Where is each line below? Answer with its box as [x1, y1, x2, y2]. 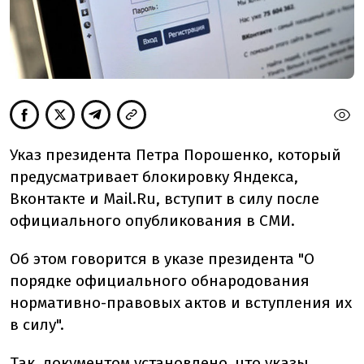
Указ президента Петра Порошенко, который [10, 145, 341, 164]
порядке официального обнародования [10, 271, 310, 290]
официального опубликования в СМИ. [10, 210, 295, 230]
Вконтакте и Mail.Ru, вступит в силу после [10, 188, 319, 208]
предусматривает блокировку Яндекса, [10, 167, 298, 186]
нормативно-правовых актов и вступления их [10, 292, 352, 312]
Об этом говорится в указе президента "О [10, 249, 314, 268]
